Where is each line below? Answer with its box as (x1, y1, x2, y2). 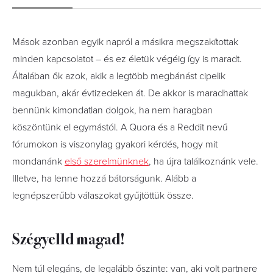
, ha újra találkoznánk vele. (149, 155, 258, 168)
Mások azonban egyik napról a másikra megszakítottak (12, 36, 238, 48)
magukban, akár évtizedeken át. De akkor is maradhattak (12, 87, 248, 99)
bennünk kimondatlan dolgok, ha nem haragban (12, 104, 213, 116)
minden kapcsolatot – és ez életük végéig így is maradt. (12, 53, 242, 65)
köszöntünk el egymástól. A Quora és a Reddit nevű (12, 121, 228, 133)
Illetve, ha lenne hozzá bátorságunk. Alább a (12, 172, 196, 185)
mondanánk (12, 155, 65, 168)
